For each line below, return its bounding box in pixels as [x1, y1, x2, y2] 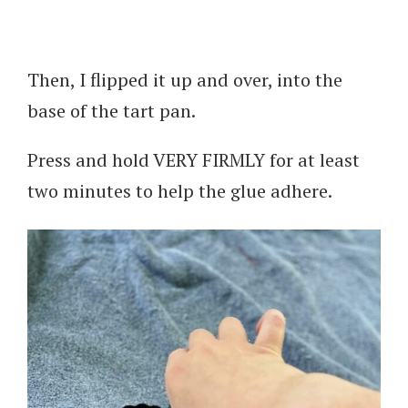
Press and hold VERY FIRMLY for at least [27, 147, 360, 172]
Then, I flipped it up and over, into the [27, 66, 342, 92]
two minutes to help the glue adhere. [27, 178, 332, 203]
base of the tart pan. [27, 97, 196, 123]
